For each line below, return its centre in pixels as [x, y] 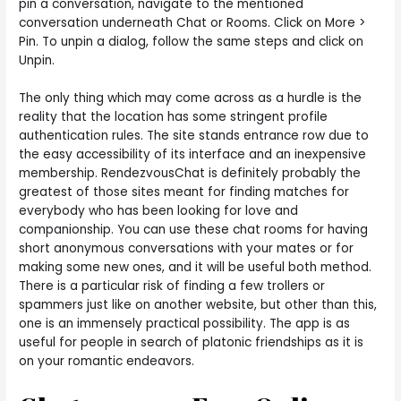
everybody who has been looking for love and [159, 211]
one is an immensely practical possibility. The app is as [185, 324]
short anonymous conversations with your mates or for [187, 249]
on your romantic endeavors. [107, 362]
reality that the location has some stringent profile [174, 117]
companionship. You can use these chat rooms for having [194, 230]
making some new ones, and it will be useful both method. [196, 268]
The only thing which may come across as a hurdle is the [191, 98]
